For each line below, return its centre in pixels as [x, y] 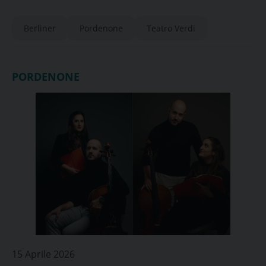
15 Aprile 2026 [43, 254]
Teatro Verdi [171, 28]
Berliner [40, 28]
